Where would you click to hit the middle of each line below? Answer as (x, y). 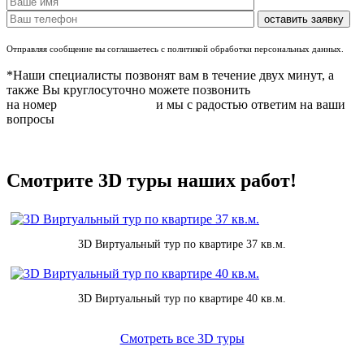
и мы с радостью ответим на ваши (249, 104)
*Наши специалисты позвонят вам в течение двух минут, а (170, 75)
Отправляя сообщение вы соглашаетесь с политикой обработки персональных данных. (175, 48)
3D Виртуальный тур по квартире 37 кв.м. (182, 245)
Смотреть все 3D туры (182, 339)
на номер (33, 104)
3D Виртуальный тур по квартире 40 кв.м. (182, 299)
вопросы (30, 119)
